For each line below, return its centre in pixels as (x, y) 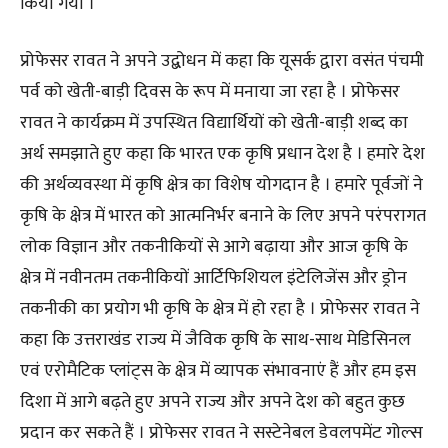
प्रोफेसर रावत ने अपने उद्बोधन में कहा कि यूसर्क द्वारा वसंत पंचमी (222, 61)
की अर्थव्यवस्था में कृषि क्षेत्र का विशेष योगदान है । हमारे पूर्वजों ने (221, 185)
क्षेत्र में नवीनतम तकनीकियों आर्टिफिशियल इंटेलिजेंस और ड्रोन (213, 278)
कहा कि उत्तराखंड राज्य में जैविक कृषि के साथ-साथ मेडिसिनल (215, 340)
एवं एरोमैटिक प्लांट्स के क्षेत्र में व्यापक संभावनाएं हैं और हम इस (218, 371)
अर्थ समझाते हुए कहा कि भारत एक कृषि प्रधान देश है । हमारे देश (222, 154)
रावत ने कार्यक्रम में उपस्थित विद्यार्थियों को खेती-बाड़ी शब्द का (214, 123)
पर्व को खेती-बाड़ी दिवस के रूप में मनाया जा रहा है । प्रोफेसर (210, 92)
